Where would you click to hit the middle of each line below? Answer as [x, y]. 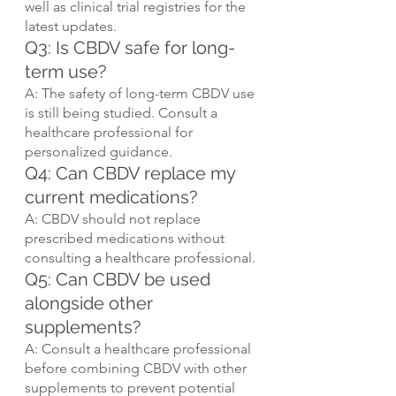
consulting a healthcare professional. [140, 257]
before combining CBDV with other [137, 368]
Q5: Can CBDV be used [120, 279]
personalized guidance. [99, 151]
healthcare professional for [110, 132]
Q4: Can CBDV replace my [132, 173]
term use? [66, 71]
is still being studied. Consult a [123, 112]
